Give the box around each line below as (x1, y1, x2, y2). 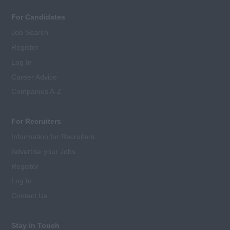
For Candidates (11, 13, 66, 22)
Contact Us (11, 191, 48, 200)
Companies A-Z (11, 87, 62, 96)
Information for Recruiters (11, 132, 95, 141)
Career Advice (11, 72, 57, 81)
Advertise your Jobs (11, 147, 76, 156)
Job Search (11, 28, 49, 37)
